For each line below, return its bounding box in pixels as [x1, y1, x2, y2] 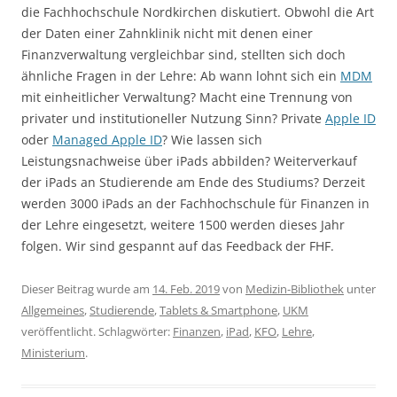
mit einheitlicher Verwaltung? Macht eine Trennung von [21, 88, 353, 105]
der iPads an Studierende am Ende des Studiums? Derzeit [21, 173, 365, 191]
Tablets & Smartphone [160, 301, 277, 318]
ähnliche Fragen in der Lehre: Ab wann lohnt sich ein [21, 66, 340, 84]
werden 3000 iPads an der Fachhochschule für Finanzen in [21, 194, 370, 212]
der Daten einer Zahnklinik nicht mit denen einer [21, 24, 313, 42]
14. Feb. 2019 [152, 280, 220, 297]
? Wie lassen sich [162, 130, 262, 148]
